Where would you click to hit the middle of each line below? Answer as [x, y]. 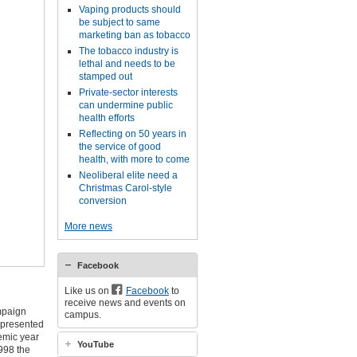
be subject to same [119, 22]
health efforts [106, 118]
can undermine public [126, 105]
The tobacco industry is [128, 51]
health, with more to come [134, 159]
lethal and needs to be [127, 64]
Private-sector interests [128, 92]
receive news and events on [125, 303]
